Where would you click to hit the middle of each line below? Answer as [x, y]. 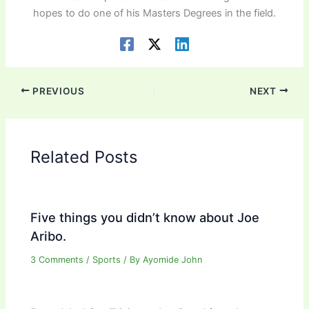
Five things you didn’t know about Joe [145, 218]
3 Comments [57, 260]
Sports [107, 260]
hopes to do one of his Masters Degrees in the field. [154, 13]
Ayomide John [173, 260]
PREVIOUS [57, 91]
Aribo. [49, 236]
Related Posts [84, 157]
